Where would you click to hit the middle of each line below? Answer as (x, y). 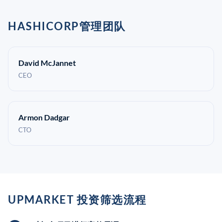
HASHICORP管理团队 (67, 26)
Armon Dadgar (44, 117)
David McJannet (47, 63)
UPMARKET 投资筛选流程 (77, 199)
